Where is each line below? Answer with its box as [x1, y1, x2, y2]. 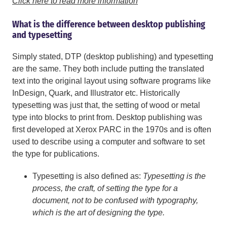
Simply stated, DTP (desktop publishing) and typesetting [12, 52, 213, 61]
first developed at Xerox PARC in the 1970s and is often [12, 125, 211, 134]
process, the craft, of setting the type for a [32, 184, 178, 193]
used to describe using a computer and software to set [12, 137, 205, 146]
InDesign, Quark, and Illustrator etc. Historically [12, 89, 180, 98]
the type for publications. [12, 149, 99, 159]
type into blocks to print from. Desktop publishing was [12, 113, 202, 122]
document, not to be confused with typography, [32, 196, 198, 205]
